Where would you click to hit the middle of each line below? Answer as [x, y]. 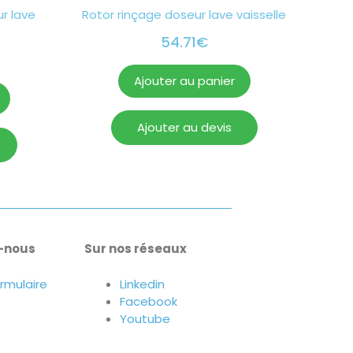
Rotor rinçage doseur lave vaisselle [184, 15]
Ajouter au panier [184, 81]
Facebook [149, 301]
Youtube [145, 318]
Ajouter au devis [184, 128]
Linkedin [143, 284]
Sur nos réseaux [136, 249]
